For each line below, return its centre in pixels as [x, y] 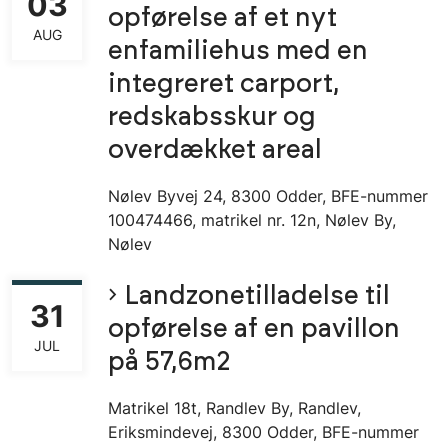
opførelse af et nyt [222, 19]
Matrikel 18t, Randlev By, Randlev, [234, 408]
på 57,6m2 [169, 363]
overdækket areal [215, 151]
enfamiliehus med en [238, 52]
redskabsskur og [212, 118]
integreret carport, [223, 85]
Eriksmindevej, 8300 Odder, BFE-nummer [263, 432]
